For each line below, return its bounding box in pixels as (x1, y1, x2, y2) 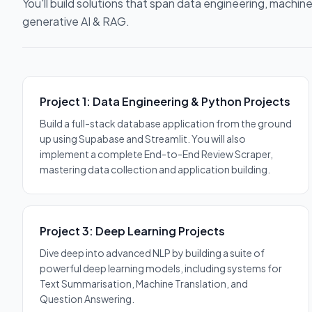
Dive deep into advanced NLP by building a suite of (40, 246, 265, 259)
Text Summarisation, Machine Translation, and (40, 276, 248, 290)
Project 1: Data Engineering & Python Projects (40, 93, 290, 109)
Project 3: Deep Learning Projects (40, 223, 225, 238)
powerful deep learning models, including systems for (40, 261, 282, 274)
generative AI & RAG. (22, 13, 130, 29)
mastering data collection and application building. (40, 162, 270, 175)
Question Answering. (40, 292, 134, 305)
